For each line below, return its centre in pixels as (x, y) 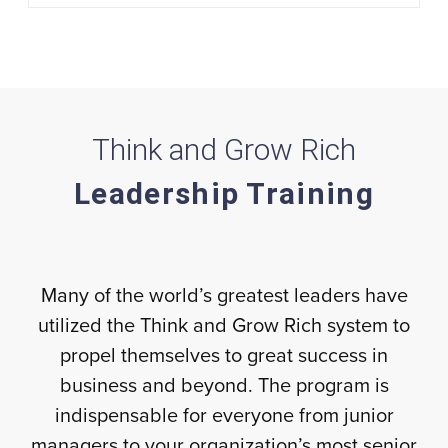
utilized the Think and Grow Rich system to (224, 326)
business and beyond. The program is (224, 386)
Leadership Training (224, 193)
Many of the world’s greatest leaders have (224, 296)
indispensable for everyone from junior (224, 416)
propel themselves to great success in (224, 356)
